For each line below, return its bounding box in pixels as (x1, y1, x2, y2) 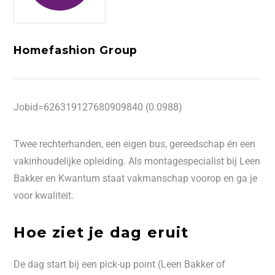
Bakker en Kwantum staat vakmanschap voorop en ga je (14, 172, 258, 184)
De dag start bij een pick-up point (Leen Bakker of (14, 258, 226, 270)
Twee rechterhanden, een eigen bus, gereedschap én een (14, 138, 256, 150)
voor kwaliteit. (14, 190, 74, 201)
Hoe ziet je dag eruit (14, 223, 189, 241)
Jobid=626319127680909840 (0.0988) (14, 101, 183, 113)
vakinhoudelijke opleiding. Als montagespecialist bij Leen (14, 155, 261, 167)
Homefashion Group (14, 44, 138, 56)
